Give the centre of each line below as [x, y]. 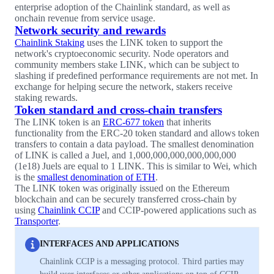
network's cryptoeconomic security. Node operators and [122, 54]
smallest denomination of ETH [96, 177]
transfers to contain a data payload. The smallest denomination [134, 144]
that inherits [187, 122]
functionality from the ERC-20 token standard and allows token [137, 133]
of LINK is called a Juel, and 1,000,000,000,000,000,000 [125, 155]
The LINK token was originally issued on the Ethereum [122, 188]
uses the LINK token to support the [154, 43]
